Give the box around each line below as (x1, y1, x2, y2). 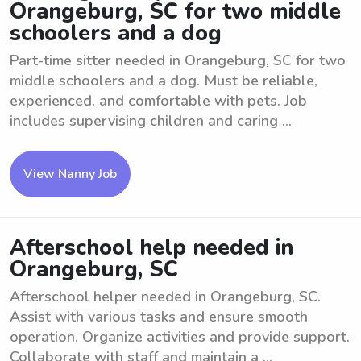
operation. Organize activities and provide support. (10, 327, 350, 346)
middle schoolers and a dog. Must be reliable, (10, 71, 317, 90)
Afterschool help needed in (10, 233, 293, 263)
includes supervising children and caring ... (10, 111, 292, 131)
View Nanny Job (23, 165, 117, 183)
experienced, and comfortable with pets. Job (10, 91, 307, 110)
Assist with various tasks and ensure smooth (10, 307, 308, 326)
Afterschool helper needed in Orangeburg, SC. (10, 287, 321, 306)
